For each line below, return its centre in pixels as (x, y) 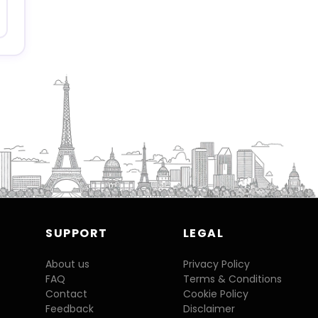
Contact (67, 294)
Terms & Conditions (232, 279)
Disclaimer (209, 309)
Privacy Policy (216, 264)
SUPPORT (77, 234)
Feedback (70, 309)
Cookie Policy (215, 294)
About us (68, 264)
